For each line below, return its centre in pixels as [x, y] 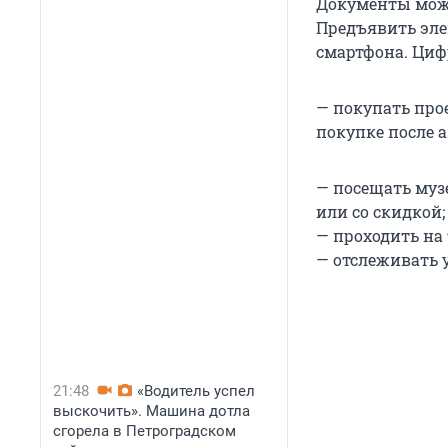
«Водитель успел [196, 391]
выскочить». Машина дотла [151, 411]
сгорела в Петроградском [144, 431]
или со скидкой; [380, 212]
